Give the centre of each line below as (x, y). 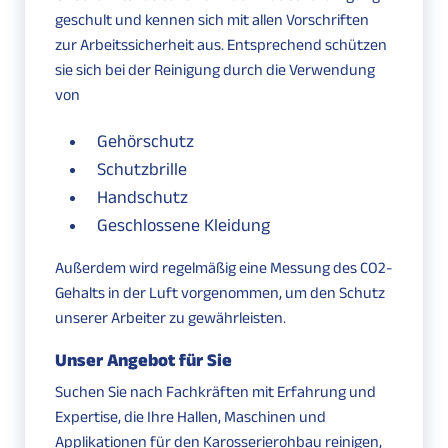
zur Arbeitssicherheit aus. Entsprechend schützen (221, 45)
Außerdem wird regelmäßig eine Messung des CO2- (224, 268)
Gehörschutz (145, 141)
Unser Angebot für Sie (143, 360)
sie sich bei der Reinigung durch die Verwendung (215, 70)
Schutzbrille (142, 169)
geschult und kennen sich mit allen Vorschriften (212, 20)
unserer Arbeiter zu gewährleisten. (170, 318)
